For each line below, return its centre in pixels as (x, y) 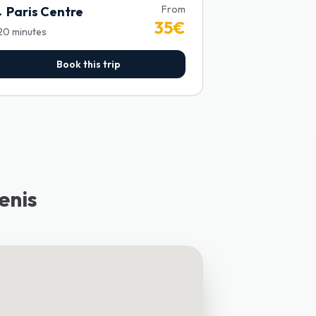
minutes (29, 32)
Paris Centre (44, 12)
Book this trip (88, 64)
